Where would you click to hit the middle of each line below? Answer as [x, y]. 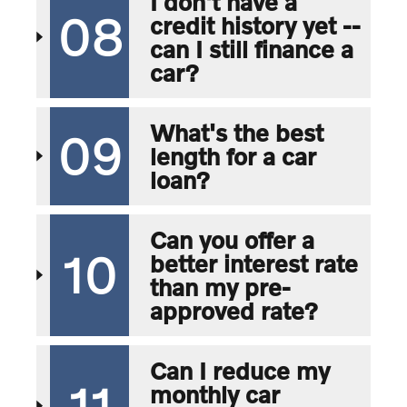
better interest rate [253, 263]
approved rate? [233, 310]
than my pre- [220, 287]
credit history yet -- [255, 25]
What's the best [236, 132]
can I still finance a [251, 49]
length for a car [233, 156]
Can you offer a [232, 239]
